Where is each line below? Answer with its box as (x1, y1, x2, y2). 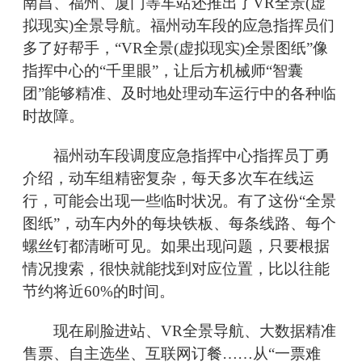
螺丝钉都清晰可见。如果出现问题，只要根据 (23, 238, 330, 255)
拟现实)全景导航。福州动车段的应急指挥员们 (23, 17, 335, 35)
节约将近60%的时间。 (23, 283, 175, 301)
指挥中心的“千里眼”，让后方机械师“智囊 (23, 62, 303, 80)
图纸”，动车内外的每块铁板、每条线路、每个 (23, 215, 336, 233)
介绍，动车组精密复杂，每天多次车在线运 (23, 170, 314, 187)
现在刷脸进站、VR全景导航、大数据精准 (23, 322, 336, 340)
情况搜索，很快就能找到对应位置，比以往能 (23, 260, 330, 278)
